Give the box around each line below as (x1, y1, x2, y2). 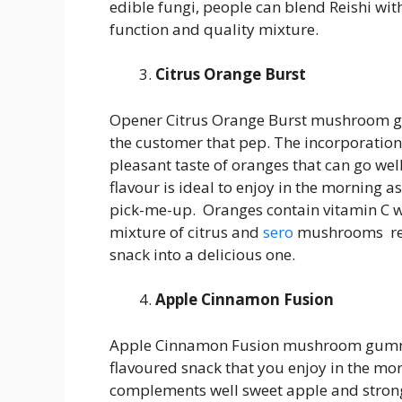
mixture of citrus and (109, 221, 263, 242)
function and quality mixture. (109, 18, 319, 39)
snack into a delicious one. (109, 243, 295, 265)
